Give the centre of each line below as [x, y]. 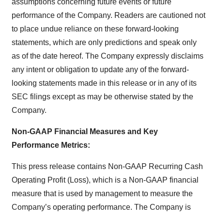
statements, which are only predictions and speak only [104, 42]
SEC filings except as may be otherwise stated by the [102, 97]
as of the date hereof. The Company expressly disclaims [108, 56]
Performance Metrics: [51, 145]
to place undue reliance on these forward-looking [95, 29]
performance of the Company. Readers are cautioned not [108, 15]
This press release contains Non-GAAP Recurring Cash [107, 166]
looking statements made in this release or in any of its [104, 83]
